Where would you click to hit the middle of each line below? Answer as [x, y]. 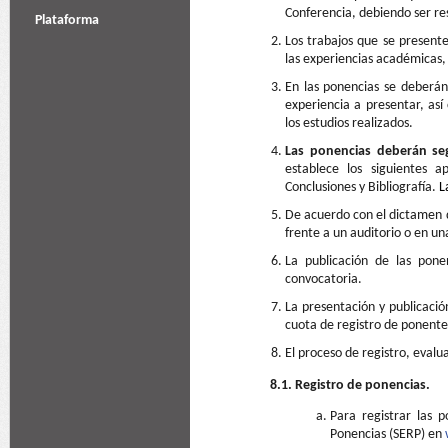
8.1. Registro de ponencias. [350, 385]
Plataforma [67, 20]
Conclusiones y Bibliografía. [362, 187]
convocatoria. [323, 279]
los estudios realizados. [349, 123]
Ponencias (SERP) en [387, 434]
